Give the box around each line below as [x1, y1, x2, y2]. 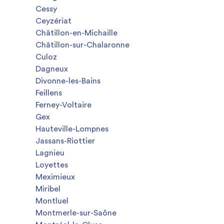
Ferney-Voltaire [35, 101, 91, 109]
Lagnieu [35, 149, 64, 157]
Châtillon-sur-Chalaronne [35, 41, 129, 49]
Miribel [35, 185, 60, 193]
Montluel [35, 197, 68, 205]
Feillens [35, 89, 62, 97]
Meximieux [35, 173, 75, 181]
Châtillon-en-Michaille [35, 29, 117, 37]
